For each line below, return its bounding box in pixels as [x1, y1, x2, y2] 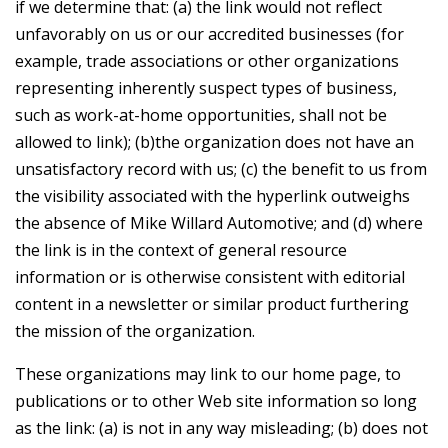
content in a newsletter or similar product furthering [15, 292, 409, 315]
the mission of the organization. [15, 319, 255, 342]
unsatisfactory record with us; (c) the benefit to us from [15, 157, 427, 180]
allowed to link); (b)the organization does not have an [15, 130, 414, 153]
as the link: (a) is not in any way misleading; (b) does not [15, 416, 428, 439]
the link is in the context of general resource [15, 238, 347, 261]
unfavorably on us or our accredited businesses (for [15, 22, 404, 45]
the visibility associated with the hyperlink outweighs [15, 184, 410, 207]
